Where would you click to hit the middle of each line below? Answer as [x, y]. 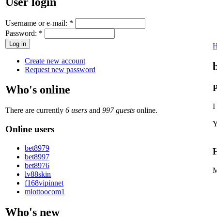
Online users [30, 129]
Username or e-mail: [37, 23]
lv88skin [38, 174]
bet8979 [37, 148]
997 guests [118, 110]
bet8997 [37, 156]
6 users [76, 110]
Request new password [60, 69]
